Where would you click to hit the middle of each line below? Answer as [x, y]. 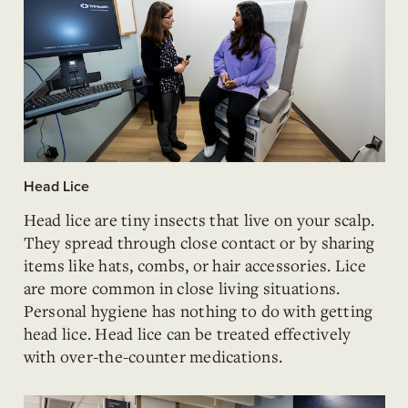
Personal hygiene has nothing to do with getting [198, 311]
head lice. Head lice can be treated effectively [187, 333]
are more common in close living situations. [182, 288]
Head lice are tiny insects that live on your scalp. [199, 219]
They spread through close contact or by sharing [199, 242]
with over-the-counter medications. [153, 356]
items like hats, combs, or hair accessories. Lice [194, 265]
